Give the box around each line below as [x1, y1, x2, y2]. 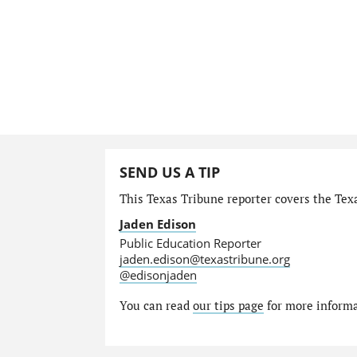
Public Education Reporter [119, 235, 261, 252]
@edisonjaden [119, 267, 197, 284]
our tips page [192, 298, 264, 314]
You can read [119, 298, 193, 314]
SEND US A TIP [119, 163, 220, 182]
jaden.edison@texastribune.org [119, 251, 290, 268]
